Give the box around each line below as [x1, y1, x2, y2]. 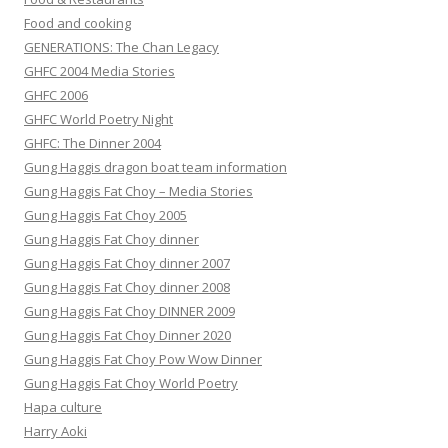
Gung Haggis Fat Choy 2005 [24, 206, 187, 225]
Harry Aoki [24, 422, 87, 441]
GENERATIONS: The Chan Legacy [24, 38, 219, 57]
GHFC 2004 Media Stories [24, 62, 175, 81]
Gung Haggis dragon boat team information [24, 158, 287, 177]
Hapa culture [24, 398, 102, 417]
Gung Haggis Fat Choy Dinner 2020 [24, 326, 231, 345]
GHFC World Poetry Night [24, 110, 173, 129]
